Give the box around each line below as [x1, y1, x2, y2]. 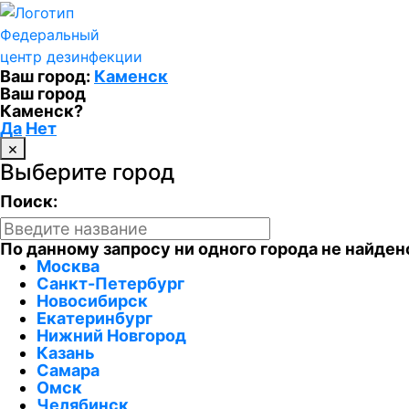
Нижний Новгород [37, 325, 186, 345]
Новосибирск [37, 290, 148, 310]
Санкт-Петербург [37, 273, 184, 293]
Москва [37, 256, 100, 276]
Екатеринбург [37, 308, 152, 328]
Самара [37, 360, 100, 380]
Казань [37, 342, 95, 362]
